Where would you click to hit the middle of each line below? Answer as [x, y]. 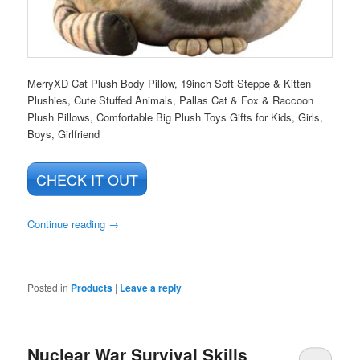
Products [92, 288]
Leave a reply [151, 288]
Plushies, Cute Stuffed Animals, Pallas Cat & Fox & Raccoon [171, 100]
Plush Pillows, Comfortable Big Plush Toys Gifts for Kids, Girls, [176, 117]
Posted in [48, 288]
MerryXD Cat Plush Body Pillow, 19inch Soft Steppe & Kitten [170, 84]
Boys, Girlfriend [64, 134]
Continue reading [68, 223]
